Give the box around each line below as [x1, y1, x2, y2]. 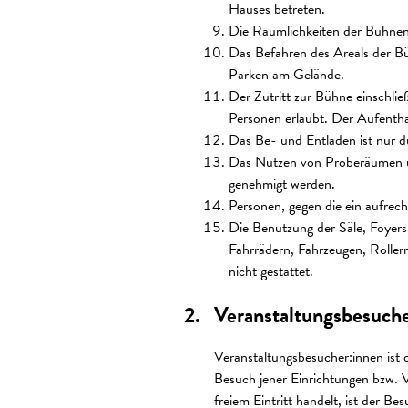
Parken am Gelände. [228, 64, 344, 87]
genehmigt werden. [228, 173, 335, 196]
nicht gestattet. [228, 260, 313, 283]
